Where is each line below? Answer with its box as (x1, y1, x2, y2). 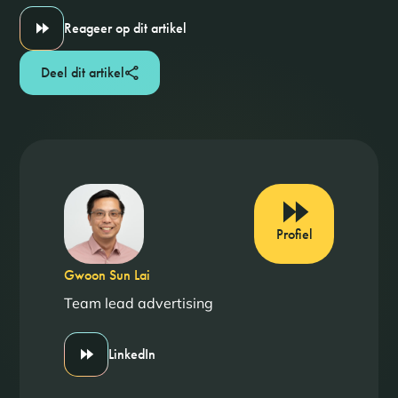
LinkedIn (107, 345, 155, 363)
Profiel (275, 225, 313, 243)
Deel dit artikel (40, 63, 124, 82)
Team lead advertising (63, 294, 213, 312)
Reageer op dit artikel (63, 19, 187, 37)
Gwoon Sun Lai (63, 266, 150, 284)
